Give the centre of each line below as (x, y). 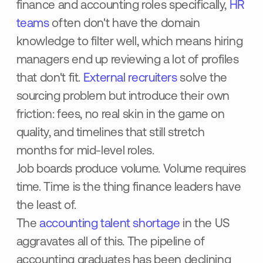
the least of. (46, 206)
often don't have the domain (124, 24)
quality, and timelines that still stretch (110, 133)
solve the (202, 79)
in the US (205, 224)
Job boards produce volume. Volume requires (131, 170)
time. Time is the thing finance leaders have (129, 188)
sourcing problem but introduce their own (123, 97)
